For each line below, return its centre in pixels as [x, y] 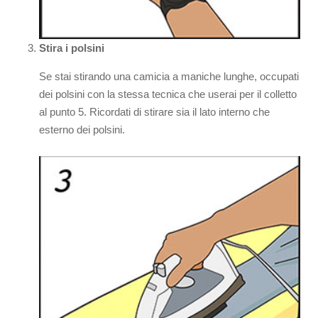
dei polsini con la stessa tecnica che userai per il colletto [168, 94]
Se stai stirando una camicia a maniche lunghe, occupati [169, 77]
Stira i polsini [72, 48]
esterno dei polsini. [82, 130]
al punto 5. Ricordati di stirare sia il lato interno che [154, 112]
